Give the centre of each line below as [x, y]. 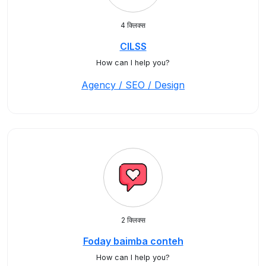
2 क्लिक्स [133, 220]
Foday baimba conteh [133, 241]
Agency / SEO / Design [133, 85]
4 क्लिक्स [133, 25]
